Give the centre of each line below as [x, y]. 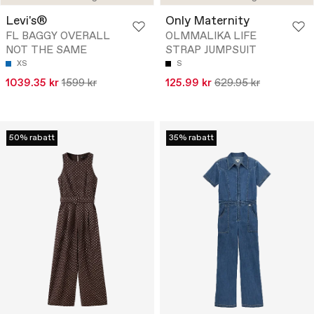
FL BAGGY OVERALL [58, 37]
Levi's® [26, 22]
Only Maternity [207, 22]
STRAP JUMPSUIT [211, 51]
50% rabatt [32, 138]
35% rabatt [191, 138]
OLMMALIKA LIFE [211, 37]
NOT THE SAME [46, 51]
